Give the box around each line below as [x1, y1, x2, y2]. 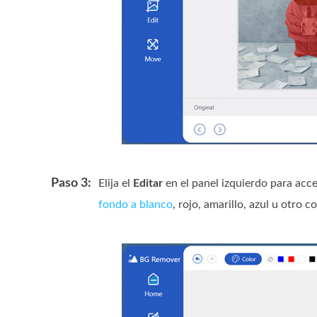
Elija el [98, 178, 133, 189]
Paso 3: [51, 177, 91, 190]
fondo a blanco [98, 199, 173, 210]
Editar [133, 178, 163, 189]
